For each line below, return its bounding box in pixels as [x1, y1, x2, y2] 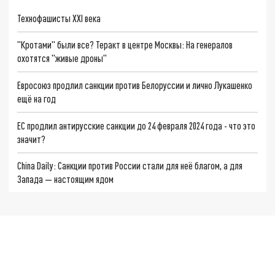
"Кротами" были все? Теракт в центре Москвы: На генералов [17, 39, 233, 51]
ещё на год [17, 93, 56, 105]
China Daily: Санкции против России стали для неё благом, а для [17, 160, 243, 172]
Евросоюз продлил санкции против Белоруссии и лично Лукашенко [17, 79, 253, 91]
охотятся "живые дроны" [17, 52, 107, 64]
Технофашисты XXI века [17, 12, 101, 24]
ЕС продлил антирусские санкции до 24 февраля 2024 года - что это [17, 119, 256, 131]
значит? [17, 133, 46, 145]
